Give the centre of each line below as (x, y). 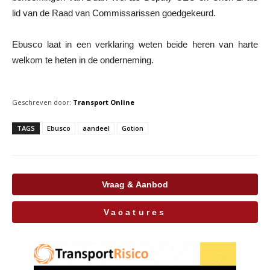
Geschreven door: (42, 102)
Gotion (133, 128)
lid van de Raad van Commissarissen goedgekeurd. (114, 13)
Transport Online (104, 102)
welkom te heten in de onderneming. (83, 60)
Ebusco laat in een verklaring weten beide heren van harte (135, 44)
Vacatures (135, 212)
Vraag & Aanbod (135, 184)
